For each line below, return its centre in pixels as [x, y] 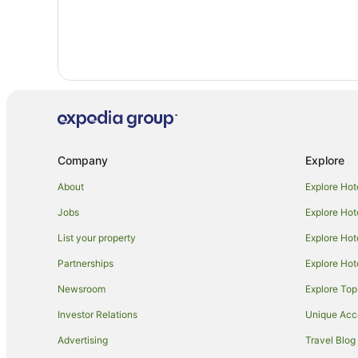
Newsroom [82, 288]
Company [83, 160]
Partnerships [86, 263]
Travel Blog [330, 340]
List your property [97, 237]
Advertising [83, 340]
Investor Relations [97, 314]
